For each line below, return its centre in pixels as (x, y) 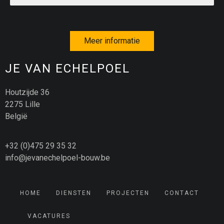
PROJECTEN (128, 193)
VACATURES (49, 216)
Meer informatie (112, 41)
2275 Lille (22, 104)
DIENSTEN (74, 193)
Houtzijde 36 (27, 92)
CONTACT (182, 193)
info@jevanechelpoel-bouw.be (57, 158)
